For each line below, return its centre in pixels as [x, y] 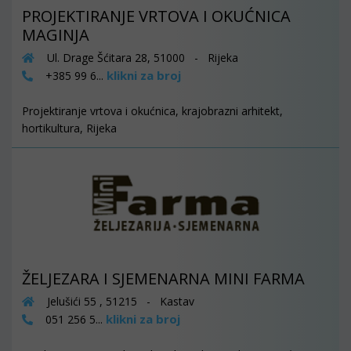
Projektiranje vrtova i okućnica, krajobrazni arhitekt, [152, 111]
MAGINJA [56, 35]
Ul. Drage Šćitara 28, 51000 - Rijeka [141, 58]
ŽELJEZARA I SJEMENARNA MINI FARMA [163, 279]
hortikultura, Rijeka [69, 128]
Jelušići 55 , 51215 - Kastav [119, 302]
